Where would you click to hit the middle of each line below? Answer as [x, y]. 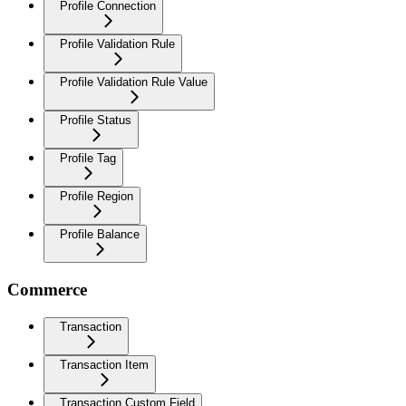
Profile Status [96, 121]
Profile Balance [100, 235]
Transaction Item [104, 364]
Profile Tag [88, 159]
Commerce [47, 289]
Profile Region [97, 197]
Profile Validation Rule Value [134, 82]
